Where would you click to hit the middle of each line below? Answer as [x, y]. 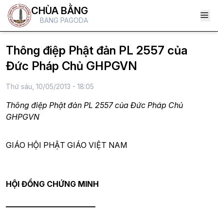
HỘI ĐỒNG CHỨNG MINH [52, 184]
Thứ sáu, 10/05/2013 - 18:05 [50, 86]
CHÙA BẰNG [60, 11]
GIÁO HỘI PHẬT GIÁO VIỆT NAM [66, 145]
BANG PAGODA [64, 20]
